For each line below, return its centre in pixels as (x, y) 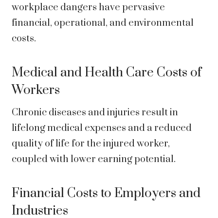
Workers (36, 91)
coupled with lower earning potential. (94, 160)
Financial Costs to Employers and (106, 194)
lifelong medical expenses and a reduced (102, 128)
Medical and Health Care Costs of (107, 73)
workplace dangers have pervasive (88, 8)
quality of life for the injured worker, (91, 144)
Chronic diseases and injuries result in (95, 113)
